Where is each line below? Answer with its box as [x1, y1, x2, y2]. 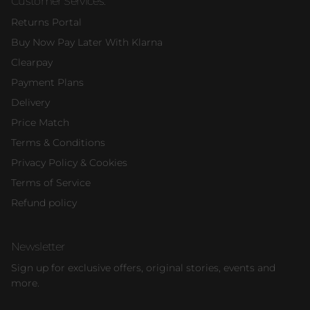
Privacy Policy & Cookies [11, 156, 127, 170]
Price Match [11, 116, 69, 129]
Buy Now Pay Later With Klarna [11, 36, 163, 49]
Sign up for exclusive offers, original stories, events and [11, 262, 275, 275]
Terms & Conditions [11, 136, 105, 149]
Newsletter [11, 239, 65, 254]
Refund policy [11, 197, 77, 210]
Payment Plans [11, 76, 84, 89]
